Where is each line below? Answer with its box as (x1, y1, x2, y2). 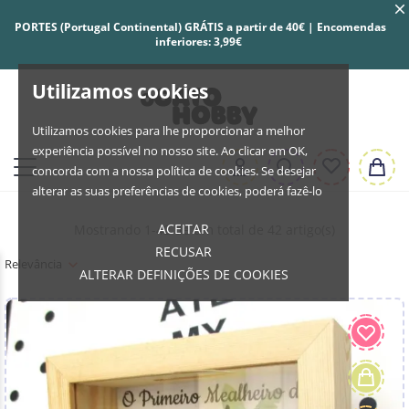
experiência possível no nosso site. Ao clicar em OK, (32, 142, 308, 159)
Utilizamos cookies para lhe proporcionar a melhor (32, 122, 305, 139)
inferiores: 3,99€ (155, 34, 245, 49)
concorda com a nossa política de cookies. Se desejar (32, 163, 316, 179)
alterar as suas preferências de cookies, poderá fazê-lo (32, 183, 322, 199)
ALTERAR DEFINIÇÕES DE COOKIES (79, 266, 288, 283)
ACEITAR (158, 220, 210, 237)
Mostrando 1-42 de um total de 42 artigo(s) (74, 220, 335, 238)
